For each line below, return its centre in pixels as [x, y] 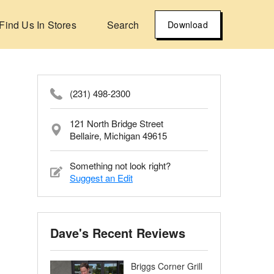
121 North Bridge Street [117, 123]
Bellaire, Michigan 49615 [118, 135]
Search [123, 24]
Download [187, 24]
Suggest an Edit [101, 178]
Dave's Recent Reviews [118, 233]
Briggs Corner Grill [167, 266]
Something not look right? [120, 165]
